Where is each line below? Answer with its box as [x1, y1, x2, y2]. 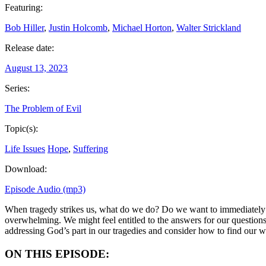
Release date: [5, 42, 54, 53]
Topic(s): [5, 123, 38, 134]
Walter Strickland [176, 22, 241, 33]
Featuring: [5, 2, 43, 12]
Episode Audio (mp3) [5, 183, 85, 194]
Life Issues [5, 143, 45, 154]
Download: [5, 163, 47, 174]
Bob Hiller [5, 22, 44, 33]
